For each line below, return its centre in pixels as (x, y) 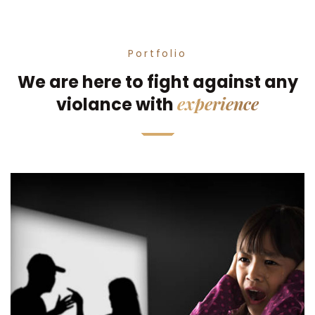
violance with (117, 105)
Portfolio (157, 54)
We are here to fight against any (157, 82)
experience (218, 104)
